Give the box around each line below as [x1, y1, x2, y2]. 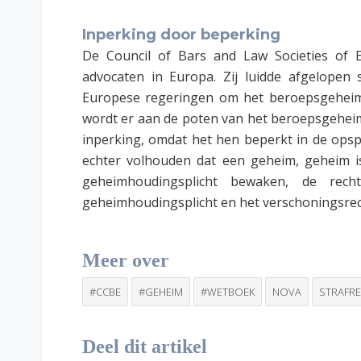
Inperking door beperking [82, 25, 280, 44]
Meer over [82, 249, 169, 271]
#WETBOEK [201, 284, 255, 299]
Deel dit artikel [82, 335, 207, 357]
